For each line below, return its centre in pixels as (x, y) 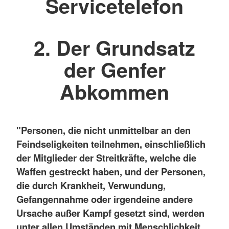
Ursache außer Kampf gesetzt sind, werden (110, 213)
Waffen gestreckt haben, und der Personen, (111, 171)
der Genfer (114, 70)
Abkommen (114, 92)
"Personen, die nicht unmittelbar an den (104, 130)
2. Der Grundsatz (114, 48)
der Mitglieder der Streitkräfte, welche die (106, 157)
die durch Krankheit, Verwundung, (91, 185)
